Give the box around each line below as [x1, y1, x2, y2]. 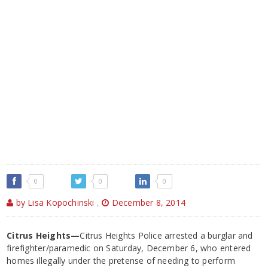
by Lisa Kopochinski [13, 196, 95, 208]
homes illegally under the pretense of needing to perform [7, 254, 235, 266]
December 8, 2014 [109, 196, 186, 208]
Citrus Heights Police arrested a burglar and [80, 229, 253, 241]
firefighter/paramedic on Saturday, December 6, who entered [7, 242, 251, 254]
